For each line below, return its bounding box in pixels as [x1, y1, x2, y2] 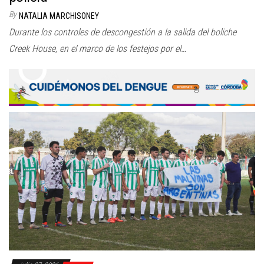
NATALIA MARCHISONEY [19, 11, 99, 21]
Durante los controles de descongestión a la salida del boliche [9, 27, 236, 38]
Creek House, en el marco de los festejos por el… [9, 43, 186, 55]
